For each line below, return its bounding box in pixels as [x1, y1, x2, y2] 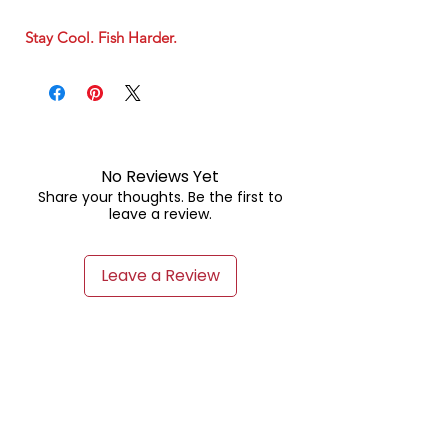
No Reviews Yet [101, 165, 219, 189]
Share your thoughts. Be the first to [37, 187, 283, 208]
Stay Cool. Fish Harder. [25, 28, 177, 48]
